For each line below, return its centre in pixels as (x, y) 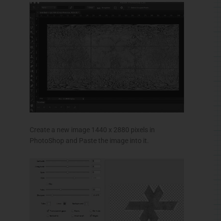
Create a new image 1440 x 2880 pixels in (92, 129)
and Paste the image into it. (107, 140)
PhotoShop (47, 140)
